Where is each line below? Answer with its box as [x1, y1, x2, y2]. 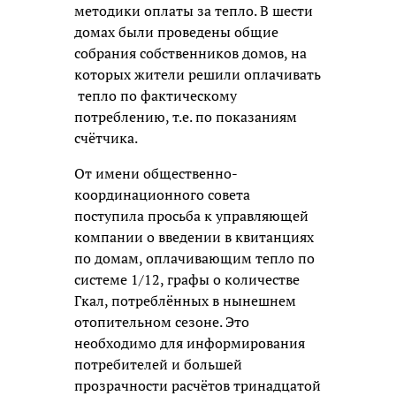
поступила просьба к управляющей [74, 205, 308, 225]
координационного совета [74, 184, 250, 204]
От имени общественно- [74, 163, 238, 183]
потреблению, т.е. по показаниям [74, 106, 297, 126]
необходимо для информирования [74, 332, 305, 353]
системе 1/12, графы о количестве [74, 269, 300, 289]
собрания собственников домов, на [74, 42, 307, 63]
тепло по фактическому [74, 85, 237, 105]
